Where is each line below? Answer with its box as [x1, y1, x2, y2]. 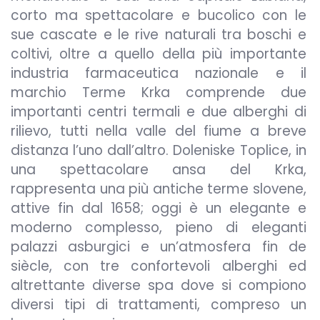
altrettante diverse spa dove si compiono [11, 275, 306, 295]
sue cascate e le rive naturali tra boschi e [11, 24, 306, 44]
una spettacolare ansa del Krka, [11, 159, 306, 179]
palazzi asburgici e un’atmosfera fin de [11, 236, 306, 256]
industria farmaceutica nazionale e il [11, 63, 306, 83]
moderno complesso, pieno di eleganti [11, 217, 306, 237]
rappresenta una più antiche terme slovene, [11, 179, 306, 199]
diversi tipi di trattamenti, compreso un [11, 294, 306, 314]
